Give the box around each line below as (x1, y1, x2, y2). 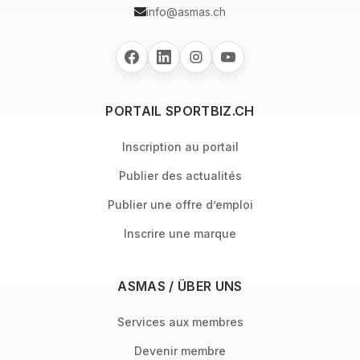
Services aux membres (117, 315, 243, 329)
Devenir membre (134, 344, 226, 358)
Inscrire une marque (124, 227, 236, 240)
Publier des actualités (118, 169, 242, 182)
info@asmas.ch (146, 5, 226, 18)
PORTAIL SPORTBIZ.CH (105, 103, 255, 119)
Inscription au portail (121, 140, 239, 153)
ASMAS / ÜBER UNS (117, 278, 243, 294)
